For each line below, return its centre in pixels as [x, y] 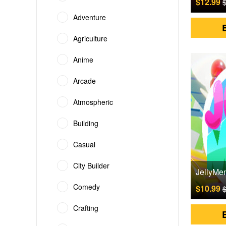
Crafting [86, 208]
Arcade [84, 81]
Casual [84, 144]
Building [86, 123]
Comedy [87, 187]
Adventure [90, 17]
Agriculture [90, 38]
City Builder [91, 165]
